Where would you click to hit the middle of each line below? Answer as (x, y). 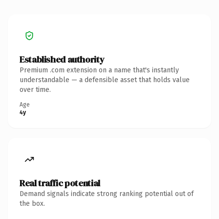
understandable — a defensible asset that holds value (105, 80)
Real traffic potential (60, 183)
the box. (32, 203)
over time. (35, 89)
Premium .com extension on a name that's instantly (99, 70)
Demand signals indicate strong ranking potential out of (107, 194)
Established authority (62, 59)
